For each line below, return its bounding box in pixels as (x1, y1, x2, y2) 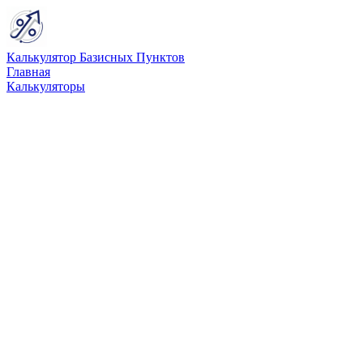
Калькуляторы (6, 79, 85, 93)
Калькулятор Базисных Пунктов (6, 50, 185, 64)
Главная (6, 65, 50, 79)
